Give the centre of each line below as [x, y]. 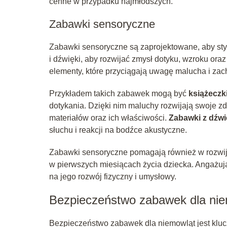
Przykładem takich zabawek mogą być [119, 93]
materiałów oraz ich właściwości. [109, 118]
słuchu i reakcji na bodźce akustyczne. [118, 130]
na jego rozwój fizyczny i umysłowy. [113, 176]
